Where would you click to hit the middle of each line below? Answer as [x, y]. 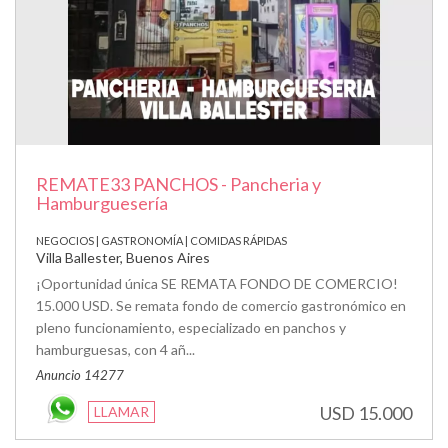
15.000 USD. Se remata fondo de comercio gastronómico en [221, 305]
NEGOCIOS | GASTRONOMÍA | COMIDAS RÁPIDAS [161, 240]
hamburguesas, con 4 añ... [115, 349]
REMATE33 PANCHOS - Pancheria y [178, 183]
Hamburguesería [102, 202]
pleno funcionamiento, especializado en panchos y [191, 327]
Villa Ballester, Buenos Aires [123, 257]
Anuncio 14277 [80, 374]
